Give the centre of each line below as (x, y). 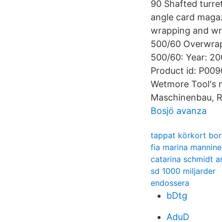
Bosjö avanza (179, 111)
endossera (170, 183)
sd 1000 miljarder (183, 171)
